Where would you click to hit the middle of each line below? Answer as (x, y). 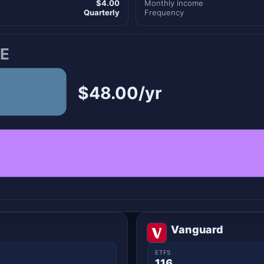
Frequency (164, 12)
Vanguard (197, 230)
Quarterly (102, 12)
